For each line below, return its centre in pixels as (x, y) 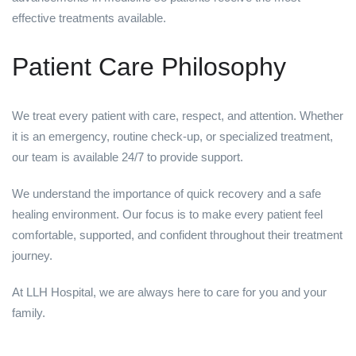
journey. (32, 256)
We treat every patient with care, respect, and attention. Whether (178, 116)
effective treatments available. (89, 18)
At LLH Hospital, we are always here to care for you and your (169, 292)
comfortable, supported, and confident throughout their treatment (177, 235)
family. (29, 313)
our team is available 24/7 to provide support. (128, 157)
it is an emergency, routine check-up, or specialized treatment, (172, 137)
